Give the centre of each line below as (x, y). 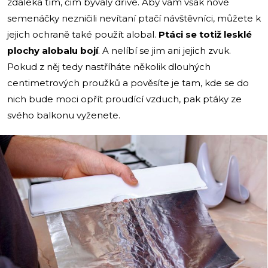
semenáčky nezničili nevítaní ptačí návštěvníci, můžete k (134, 18)
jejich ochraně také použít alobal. (83, 34)
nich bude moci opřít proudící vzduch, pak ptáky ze (124, 99)
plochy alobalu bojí (53, 50)
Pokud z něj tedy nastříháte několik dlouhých (109, 66)
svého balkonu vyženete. (64, 115)
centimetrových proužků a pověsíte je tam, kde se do (128, 83)
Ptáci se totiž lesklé (205, 34)
